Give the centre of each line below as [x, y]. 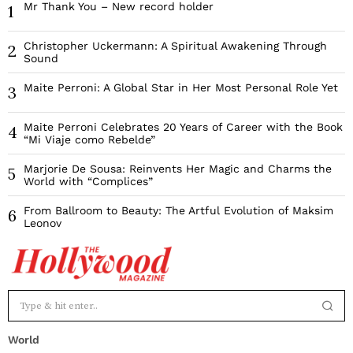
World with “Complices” [88, 182]
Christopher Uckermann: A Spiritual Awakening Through [175, 46]
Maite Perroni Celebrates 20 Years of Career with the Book [183, 127]
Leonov [43, 223]
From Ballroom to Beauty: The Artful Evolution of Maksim [178, 211]
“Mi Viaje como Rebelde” [89, 140]
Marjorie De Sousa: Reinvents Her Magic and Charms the [178, 169]
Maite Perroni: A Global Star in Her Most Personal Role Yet [181, 88]
